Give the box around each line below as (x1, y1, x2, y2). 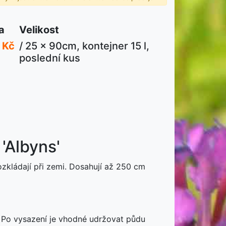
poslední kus (19, 52, 81, 64)
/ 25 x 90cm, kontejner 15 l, (19, 40, 150, 52)
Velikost (19, 24, 60, 36)
